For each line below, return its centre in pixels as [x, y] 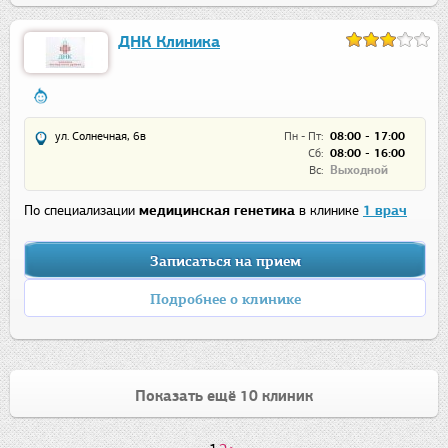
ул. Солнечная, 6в [100, 136]
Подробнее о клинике [225, 300]
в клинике [329, 211]
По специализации [81, 211]
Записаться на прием [225, 262]
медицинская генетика [217, 211]
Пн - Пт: [303, 136]
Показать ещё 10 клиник [224, 396]
